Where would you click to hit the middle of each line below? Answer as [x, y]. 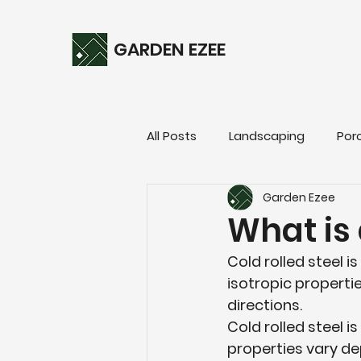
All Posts [172, 135]
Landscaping [267, 135]
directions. [265, 305]
